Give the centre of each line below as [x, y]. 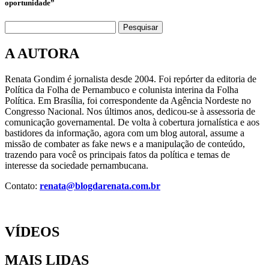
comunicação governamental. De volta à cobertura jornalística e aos [132, 122]
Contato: [22, 186]
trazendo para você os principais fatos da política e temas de [117, 155]
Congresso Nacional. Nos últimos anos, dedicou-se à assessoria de [130, 111]
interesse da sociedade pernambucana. [77, 165]
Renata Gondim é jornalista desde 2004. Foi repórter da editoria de [131, 79]
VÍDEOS [32, 231]
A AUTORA [42, 54]
